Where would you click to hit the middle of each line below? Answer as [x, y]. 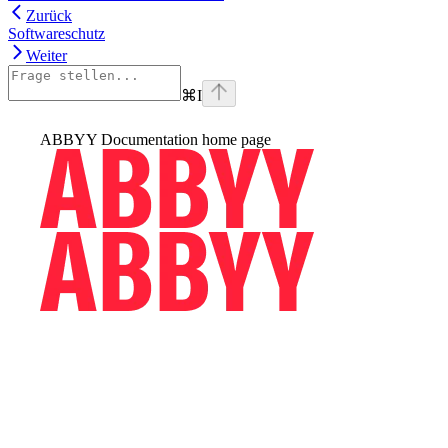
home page [234, 139]
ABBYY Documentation [119, 139]
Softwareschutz [56, 33]
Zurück [49, 15]
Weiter [46, 55]
